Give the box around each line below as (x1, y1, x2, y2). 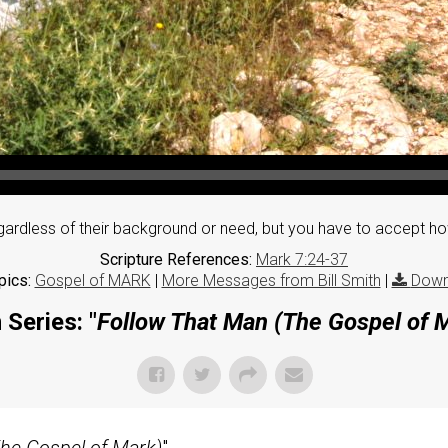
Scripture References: (100, 249, 252, 269)
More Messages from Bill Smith (161, 270, 381, 290)
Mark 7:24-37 (256, 249, 348, 269)
